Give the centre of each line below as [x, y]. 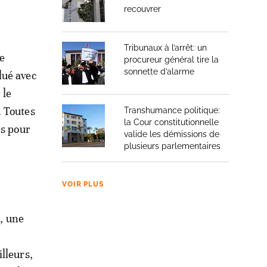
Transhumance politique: [172, 110]
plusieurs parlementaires [172, 146]
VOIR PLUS [83, 184]
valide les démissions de [172, 134]
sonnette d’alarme [159, 72]
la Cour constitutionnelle [171, 122]
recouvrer [142, 9]
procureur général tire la [171, 60]
